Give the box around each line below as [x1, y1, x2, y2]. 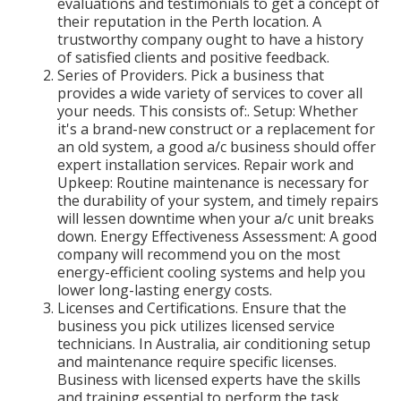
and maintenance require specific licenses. [57, 352, 337, 372]
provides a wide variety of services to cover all [57, 83, 363, 104]
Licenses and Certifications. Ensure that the [57, 298, 346, 319]
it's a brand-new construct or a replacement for [57, 119, 375, 140]
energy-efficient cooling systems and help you [57, 262, 365, 283]
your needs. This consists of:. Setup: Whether [57, 101, 358, 122]
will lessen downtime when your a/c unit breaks [57, 209, 374, 229]
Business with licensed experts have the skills [57, 370, 361, 390]
